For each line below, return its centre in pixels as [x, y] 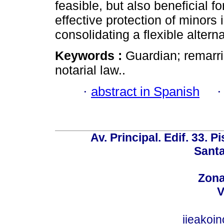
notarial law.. [90, 70]
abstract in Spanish [145, 91]
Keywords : [90, 56]
